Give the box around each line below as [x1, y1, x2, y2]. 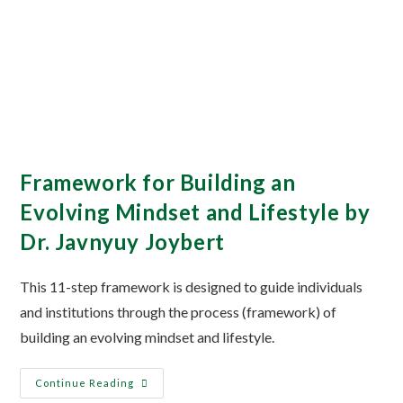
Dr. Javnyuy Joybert [20, 228, 225, 255]
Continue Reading [35, 376, 135, 389]
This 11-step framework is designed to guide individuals [20, 277, 363, 295]
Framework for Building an [20, 168, 296, 195]
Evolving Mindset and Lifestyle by [20, 198, 371, 225]
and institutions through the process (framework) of [20, 302, 337, 320]
